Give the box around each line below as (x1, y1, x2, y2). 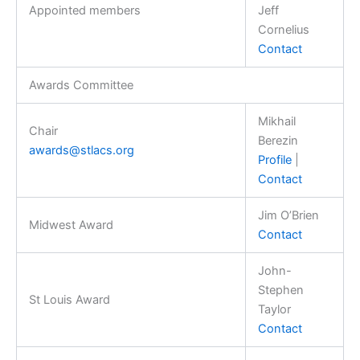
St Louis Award (28, 292, 110, 307)
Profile (257, 152, 292, 167)
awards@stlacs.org (28, 142, 134, 157)
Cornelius (257, 22, 309, 37)
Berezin (257, 133, 298, 148)
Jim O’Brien (257, 207, 319, 223)
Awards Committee (28, 77, 133, 92)
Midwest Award (28, 217, 113, 232)
